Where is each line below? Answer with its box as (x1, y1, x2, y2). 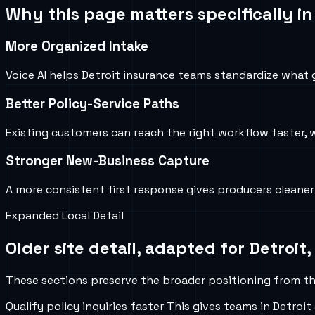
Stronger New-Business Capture (6, 153, 210, 169)
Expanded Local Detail (6, 208, 124, 224)
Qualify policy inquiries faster (6, 298, 164, 314)
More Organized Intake (6, 38, 148, 55)
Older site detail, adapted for (6, 236, 249, 259)
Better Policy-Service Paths (6, 95, 179, 112)
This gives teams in (164, 298, 273, 314)
